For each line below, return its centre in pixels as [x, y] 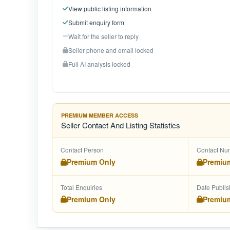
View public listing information [110, 8]
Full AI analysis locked [99, 64]
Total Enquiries [81, 187]
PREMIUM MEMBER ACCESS [100, 115]
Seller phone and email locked [111, 50]
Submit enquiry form [96, 22]
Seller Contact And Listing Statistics [121, 125]
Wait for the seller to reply [103, 36]
